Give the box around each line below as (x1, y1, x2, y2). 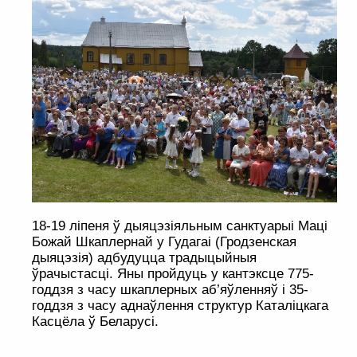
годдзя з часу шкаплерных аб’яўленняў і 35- (32, 282, 308, 298)
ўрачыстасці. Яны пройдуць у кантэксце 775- (32, 266, 314, 282)
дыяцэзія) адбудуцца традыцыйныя (32, 250, 257, 266)
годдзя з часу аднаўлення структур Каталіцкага (32, 298, 328, 314)
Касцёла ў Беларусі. (32, 314, 159, 330)
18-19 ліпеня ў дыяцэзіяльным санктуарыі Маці (32, 218, 328, 234)
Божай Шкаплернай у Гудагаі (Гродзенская (32, 234, 296, 250)
